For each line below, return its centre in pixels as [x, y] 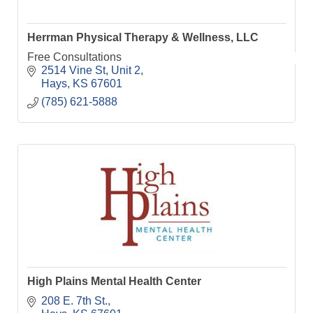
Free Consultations [74, 57]
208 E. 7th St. [74, 300]
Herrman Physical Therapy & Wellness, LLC [143, 38]
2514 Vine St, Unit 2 [90, 70]
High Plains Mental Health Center [114, 282]
